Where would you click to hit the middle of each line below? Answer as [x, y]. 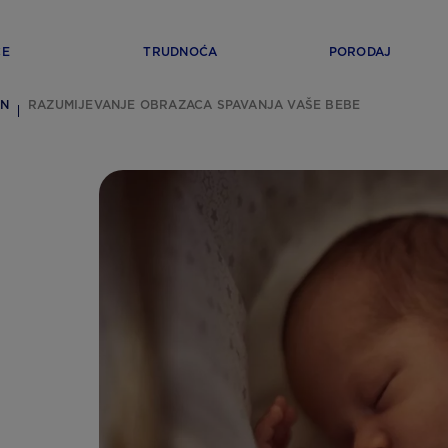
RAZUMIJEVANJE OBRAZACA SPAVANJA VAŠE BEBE [194, 104]
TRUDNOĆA [180, 51]
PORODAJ [360, 51]
